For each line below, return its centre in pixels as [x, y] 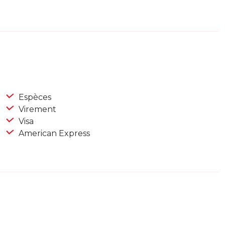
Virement [36, 109]
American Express [53, 134]
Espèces [34, 97]
